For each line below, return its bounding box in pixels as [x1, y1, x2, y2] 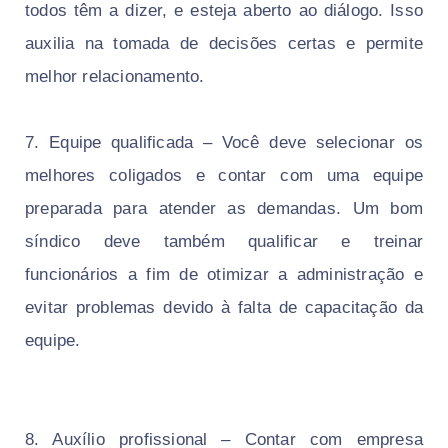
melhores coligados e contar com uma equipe [25, 166, 423, 186]
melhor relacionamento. [25, 67, 210, 87]
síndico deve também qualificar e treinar [25, 232, 423, 252]
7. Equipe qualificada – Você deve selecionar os [25, 133, 423, 153]
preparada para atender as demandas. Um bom [25, 199, 423, 219]
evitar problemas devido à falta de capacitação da [25, 298, 423, 318]
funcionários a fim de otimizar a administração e [25, 265, 423, 285]
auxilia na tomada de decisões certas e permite [25, 34, 423, 54]
